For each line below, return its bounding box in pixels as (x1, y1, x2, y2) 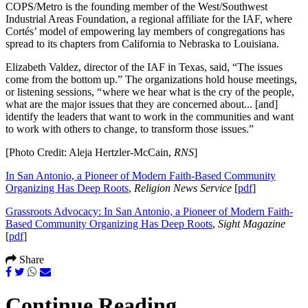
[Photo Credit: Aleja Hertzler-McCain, (5, 146, 174, 158)
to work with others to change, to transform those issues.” (5, 122, 254, 135)
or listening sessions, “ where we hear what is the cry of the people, (5, 85, 294, 98)
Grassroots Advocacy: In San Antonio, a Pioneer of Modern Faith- (5, 205, 293, 217)
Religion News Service (134, 181, 232, 194)
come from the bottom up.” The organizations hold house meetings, (5, 73, 297, 85)
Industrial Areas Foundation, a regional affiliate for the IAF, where (5, 12, 292, 25)
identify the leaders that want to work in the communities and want (5, 110, 294, 122)
